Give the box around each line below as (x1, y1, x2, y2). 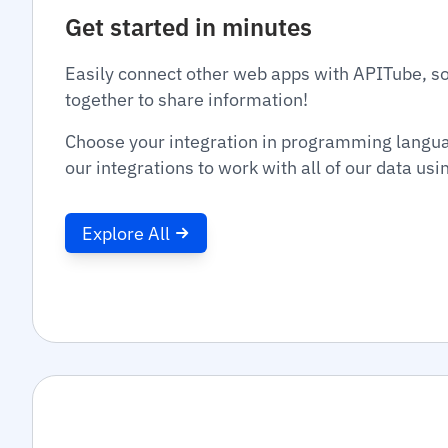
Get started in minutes (65, 11, 312, 43)
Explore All (82, 221, 170, 245)
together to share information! (65, 88, 308, 111)
